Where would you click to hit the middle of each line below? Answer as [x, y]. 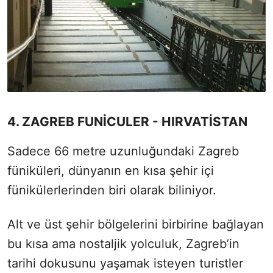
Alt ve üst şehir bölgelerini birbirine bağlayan [136, 225]
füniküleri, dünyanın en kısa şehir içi [111, 171]
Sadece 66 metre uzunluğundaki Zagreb [123, 151]
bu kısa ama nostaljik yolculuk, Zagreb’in [123, 244]
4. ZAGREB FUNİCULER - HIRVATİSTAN [127, 122]
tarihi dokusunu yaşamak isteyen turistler [125, 264]
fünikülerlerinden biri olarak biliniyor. [112, 190]
